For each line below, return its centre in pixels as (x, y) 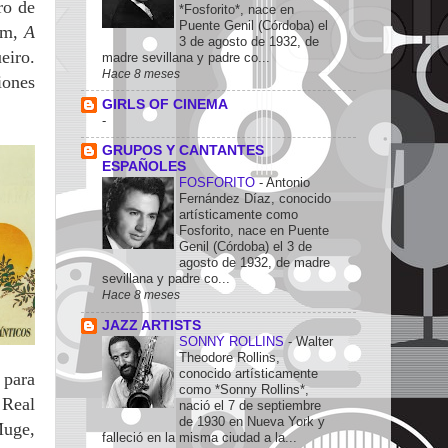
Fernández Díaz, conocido (255, 199)
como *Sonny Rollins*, (244, 390)
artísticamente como (238, 215)
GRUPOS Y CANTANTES (183, 151)
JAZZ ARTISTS (151, 326)
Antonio (288, 183)
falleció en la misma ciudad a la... (199, 438)
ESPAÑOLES (144, 167)
